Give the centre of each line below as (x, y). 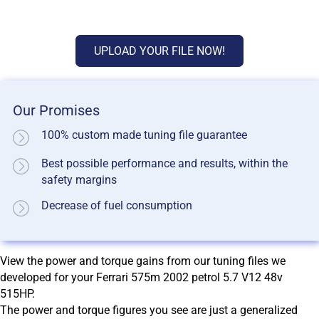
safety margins (79, 179)
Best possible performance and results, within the (165, 163)
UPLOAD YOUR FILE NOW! (159, 51)
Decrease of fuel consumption (117, 205)
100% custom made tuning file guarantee (145, 135)
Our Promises (57, 111)
